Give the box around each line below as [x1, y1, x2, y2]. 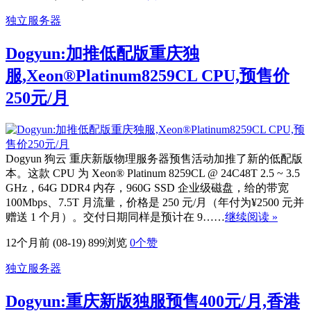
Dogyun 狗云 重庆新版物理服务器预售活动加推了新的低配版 [6, 153, 303, 165]
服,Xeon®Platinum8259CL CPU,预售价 [6, 67, 289, 85]
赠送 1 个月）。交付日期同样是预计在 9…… [6, 211, 225, 224]
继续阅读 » [225, 211, 278, 224]
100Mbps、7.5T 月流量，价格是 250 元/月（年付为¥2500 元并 [6, 196, 304, 209]
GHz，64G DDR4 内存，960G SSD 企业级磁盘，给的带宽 [6, 182, 289, 194]
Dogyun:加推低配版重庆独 [6, 44, 199, 63]
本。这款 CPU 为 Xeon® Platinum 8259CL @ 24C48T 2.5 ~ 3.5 [6, 167, 300, 180]
